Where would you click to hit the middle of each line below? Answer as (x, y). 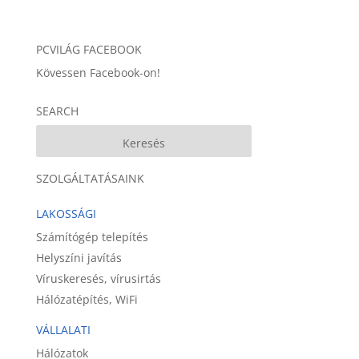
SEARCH (57, 111)
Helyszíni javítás (79, 258)
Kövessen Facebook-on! (98, 73)
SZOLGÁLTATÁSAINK (90, 178)
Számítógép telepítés (92, 237)
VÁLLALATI (63, 330)
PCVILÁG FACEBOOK (89, 49)
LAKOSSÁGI (66, 214)
